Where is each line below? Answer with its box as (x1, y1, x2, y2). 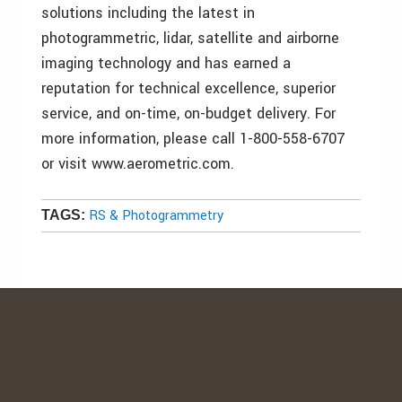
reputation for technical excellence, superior (41, 78, 336, 99)
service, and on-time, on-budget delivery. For (41, 103, 336, 124)
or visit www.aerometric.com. (41, 153, 234, 174)
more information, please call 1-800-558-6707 (41, 128, 345, 149)
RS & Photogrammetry (89, 206, 223, 225)
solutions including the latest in (41, 3, 255, 23)
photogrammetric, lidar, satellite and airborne (41, 28, 339, 48)
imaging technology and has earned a (41, 53, 291, 74)
